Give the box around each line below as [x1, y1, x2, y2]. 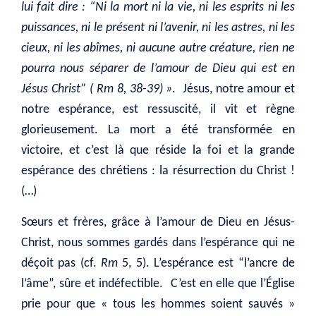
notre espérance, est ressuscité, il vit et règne [21, 103, 295, 117]
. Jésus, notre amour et [172, 83, 296, 97]
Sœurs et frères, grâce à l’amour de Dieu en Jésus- [21, 215, 295, 229]
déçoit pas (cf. [21, 256, 101, 270]
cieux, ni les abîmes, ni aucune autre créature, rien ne [21, 42, 295, 56]
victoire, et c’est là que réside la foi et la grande [21, 144, 295, 158]
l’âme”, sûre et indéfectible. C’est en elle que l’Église [21, 276, 295, 291]
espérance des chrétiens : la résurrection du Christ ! [21, 164, 295, 178]
